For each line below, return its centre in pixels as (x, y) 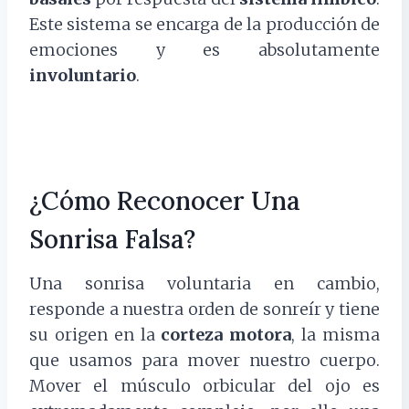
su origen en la (95, 335)
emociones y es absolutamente (204, 50)
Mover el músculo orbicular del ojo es (204, 386)
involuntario (83, 76)
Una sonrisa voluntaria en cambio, (204, 284)
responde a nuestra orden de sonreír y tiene (204, 309)
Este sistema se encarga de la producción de (204, 25)
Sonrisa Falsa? (112, 240)
